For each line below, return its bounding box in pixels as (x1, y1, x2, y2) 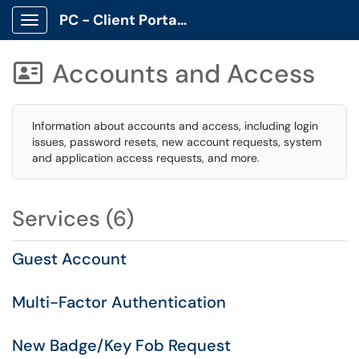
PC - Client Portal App (177, 10, 187, 30)
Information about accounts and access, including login (32, 119, 318, 133)
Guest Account (12, 248, 127, 269)
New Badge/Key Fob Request (12, 335, 231, 356)
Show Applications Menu (29, 26, 156, 40)
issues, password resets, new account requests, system (32, 135, 321, 149)
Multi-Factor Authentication (12, 292, 226, 313)
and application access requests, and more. (32, 151, 260, 165)
